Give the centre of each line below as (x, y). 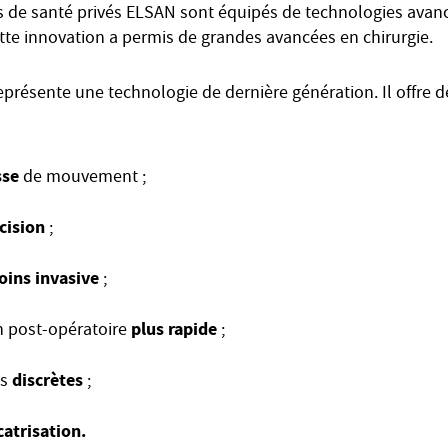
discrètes (49, 380)
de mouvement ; (84, 178)
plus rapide (174, 329)
